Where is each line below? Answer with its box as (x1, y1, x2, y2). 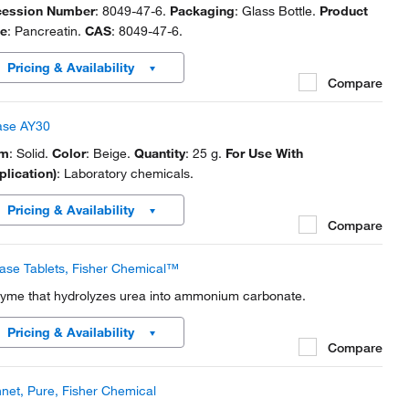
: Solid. (9, 145, 52, 162)
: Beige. (86, 145, 134, 162)
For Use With (225, 145, 303, 162)
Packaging (170, 3, 235, 19)
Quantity (134, 145, 185, 162)
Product (320, 3, 368, 19)
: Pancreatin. (7, 23, 85, 39)
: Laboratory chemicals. (57, 165, 194, 182)
